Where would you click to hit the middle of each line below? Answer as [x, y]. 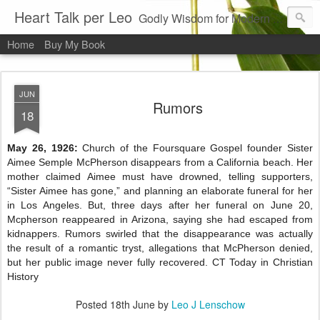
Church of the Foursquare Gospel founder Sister [198, 148]
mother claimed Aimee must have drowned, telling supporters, [160, 176]
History [23, 276]
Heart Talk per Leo [73, 17]
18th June [132, 304]
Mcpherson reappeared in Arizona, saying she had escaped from [160, 219]
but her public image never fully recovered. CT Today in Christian [160, 262]
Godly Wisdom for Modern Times [206, 18]
